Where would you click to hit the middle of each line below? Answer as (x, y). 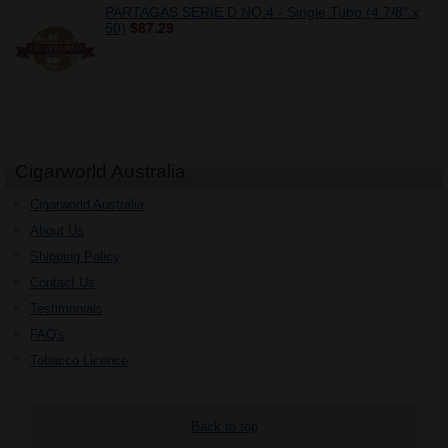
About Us (57, 230)
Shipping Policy (75, 256)
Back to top (224, 426)
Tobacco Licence (79, 360)
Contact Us (62, 282)
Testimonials (66, 308)
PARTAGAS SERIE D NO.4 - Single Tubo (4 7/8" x (262, 12)
